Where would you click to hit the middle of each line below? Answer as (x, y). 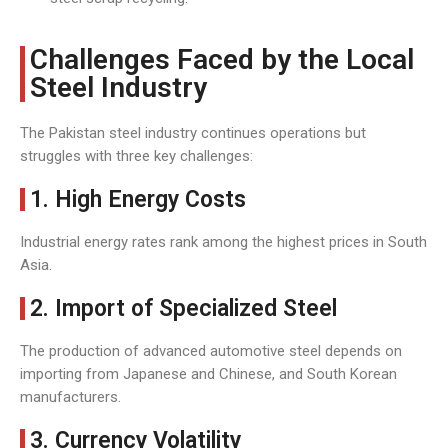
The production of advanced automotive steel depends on (211, 351)
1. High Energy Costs (138, 199)
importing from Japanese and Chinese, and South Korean (208, 374)
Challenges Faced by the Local (222, 59)
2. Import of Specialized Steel (183, 308)
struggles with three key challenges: (136, 156)
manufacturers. (70, 397)
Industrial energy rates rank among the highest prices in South (223, 242)
